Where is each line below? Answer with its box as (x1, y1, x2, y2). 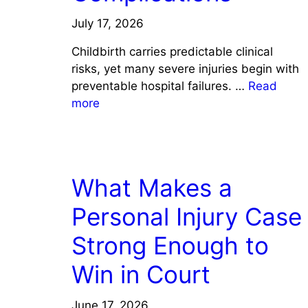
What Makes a (71, 173, 232, 202)
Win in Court (71, 259, 210, 289)
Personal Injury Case (71, 201, 302, 231)
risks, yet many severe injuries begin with (71, 61, 299, 76)
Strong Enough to (71, 230, 269, 260)
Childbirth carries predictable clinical (71, 44, 273, 58)
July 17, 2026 (71, 16, 144, 30)
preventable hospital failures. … (71, 78, 248, 93)
